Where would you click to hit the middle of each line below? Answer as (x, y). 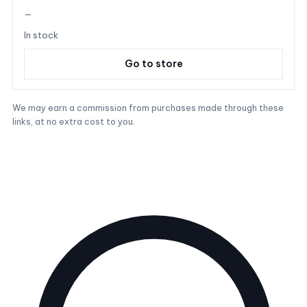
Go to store (153, 64)
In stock (41, 35)
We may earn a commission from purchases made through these (148, 108)
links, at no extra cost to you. (74, 121)
